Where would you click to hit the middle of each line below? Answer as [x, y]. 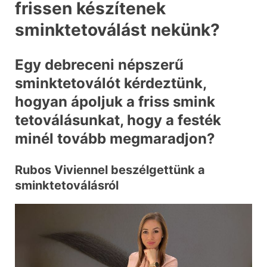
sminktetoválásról [67, 186]
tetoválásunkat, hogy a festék [118, 120]
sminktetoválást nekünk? [117, 30]
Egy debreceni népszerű [99, 65]
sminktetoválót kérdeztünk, [111, 83]
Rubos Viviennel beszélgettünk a [110, 170]
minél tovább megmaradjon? [115, 139]
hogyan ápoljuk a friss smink [115, 102]
